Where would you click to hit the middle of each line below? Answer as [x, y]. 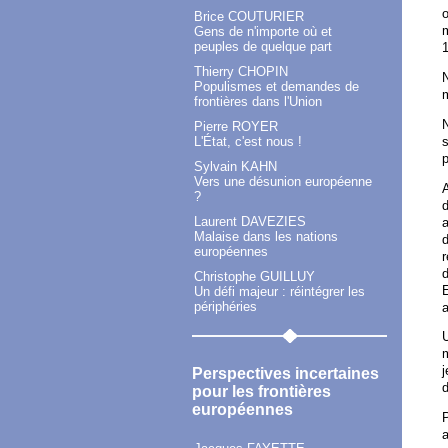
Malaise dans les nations [266, 237]
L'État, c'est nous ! [248, 142]
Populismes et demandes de [276, 87]
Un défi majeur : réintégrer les [279, 292]
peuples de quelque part [263, 47]
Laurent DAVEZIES [250, 222]
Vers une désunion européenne [283, 182]
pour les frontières [261, 392]
